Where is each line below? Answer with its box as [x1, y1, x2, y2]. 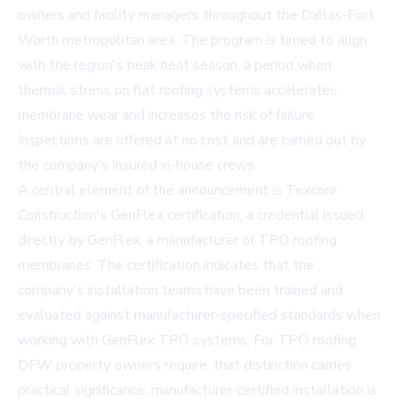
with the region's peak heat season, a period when [18, 55, 331, 76]
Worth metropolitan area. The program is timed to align [18, 30, 367, 51]
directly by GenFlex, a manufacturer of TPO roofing [18, 230, 337, 251]
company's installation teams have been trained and [18, 280, 343, 301]
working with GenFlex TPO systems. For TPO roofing [18, 330, 356, 351]
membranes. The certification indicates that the [18, 255, 314, 276]
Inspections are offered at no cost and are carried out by [18, 130, 366, 151]
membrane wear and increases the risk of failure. [18, 105, 317, 126]
